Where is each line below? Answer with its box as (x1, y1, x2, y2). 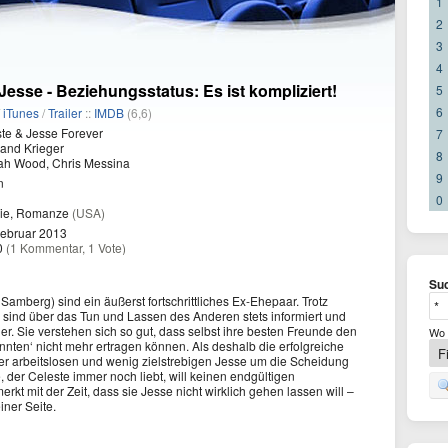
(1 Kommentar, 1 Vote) (6, 239, 126, 256)
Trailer (48, 104, 82, 121)
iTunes (3, 104, 39, 121)
